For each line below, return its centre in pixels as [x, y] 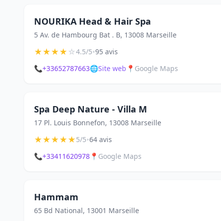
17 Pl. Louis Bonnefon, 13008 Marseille [98, 123]
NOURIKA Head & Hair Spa [92, 21]
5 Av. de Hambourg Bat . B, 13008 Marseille [105, 35]
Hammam [56, 197]
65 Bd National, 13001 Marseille [87, 210]
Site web [112, 68]
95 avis [107, 52]
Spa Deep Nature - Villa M [91, 109]
